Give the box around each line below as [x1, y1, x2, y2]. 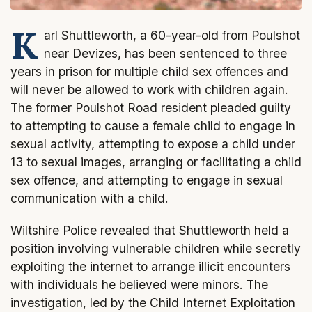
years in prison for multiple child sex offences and [10, 63, 288, 79]
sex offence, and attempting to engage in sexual [10, 172, 283, 187]
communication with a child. [10, 190, 169, 205]
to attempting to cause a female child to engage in [10, 118, 295, 133]
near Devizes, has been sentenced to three [44, 45, 287, 61]
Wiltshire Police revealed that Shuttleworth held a [10, 222, 289, 237]
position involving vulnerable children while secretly [10, 240, 301, 256]
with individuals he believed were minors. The [10, 276, 268, 292]
